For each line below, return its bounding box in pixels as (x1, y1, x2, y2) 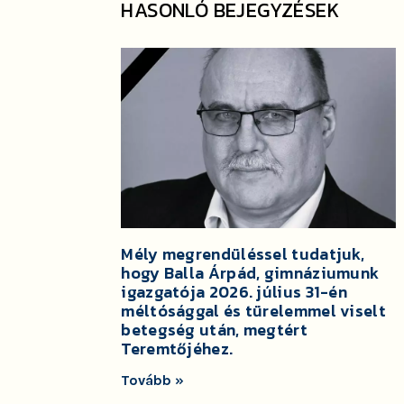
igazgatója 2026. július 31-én (121, 280, 348, 305)
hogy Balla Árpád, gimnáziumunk (121, 261, 380, 286)
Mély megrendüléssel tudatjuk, (121, 242, 365, 267)
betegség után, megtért (121, 317, 308, 343)
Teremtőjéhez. (121, 336, 234, 362)
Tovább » (121, 372, 185, 390)
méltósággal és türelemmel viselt (121, 298, 386, 324)
